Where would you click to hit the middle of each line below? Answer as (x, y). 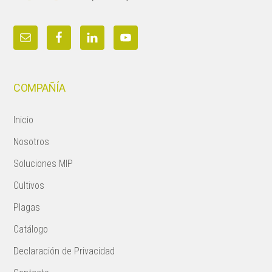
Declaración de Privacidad (64, 251)
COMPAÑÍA (39, 88)
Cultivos (29, 185)
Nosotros (32, 142)
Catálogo (31, 229)
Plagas (27, 207)
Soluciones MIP (43, 164)
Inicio (24, 120)
